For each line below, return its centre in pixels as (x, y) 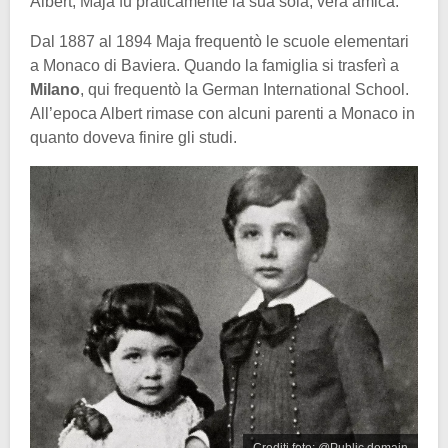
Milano (55, 90)
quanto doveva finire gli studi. (133, 138)
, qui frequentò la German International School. (244, 90)
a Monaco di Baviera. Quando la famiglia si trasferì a (214, 66)
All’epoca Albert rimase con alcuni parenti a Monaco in (222, 114)
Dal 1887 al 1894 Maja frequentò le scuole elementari (219, 42)
